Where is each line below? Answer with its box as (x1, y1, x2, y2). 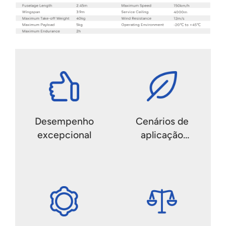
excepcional (37, 129, 91, 141)
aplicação (141, 129, 183, 141)
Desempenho (34, 116, 94, 128)
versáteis (142, 143, 182, 155)
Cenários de (135, 116, 189, 128)
